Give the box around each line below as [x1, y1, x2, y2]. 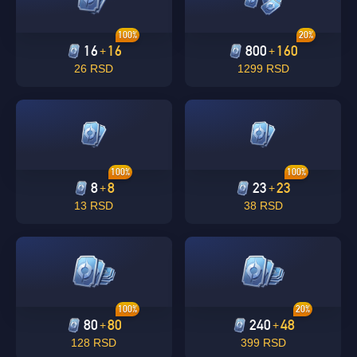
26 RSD [74, 62, 114, 75]
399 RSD [240, 336, 286, 349]
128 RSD [71, 336, 117, 349]
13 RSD [74, 199, 114, 212]
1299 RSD [237, 62, 289, 75]
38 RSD [243, 199, 283, 212]
